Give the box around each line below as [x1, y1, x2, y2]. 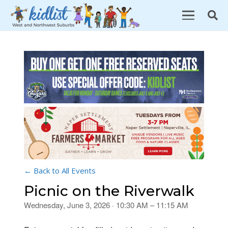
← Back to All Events [24, 165, 96, 176]
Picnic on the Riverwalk [24, 182, 194, 200]
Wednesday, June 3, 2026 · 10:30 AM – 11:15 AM [24, 199, 188, 211]
